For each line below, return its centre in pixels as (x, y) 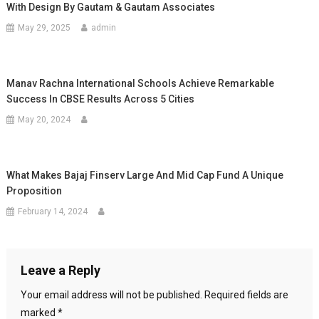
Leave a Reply (60, 270)
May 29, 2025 (45, 28)
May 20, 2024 (45, 120)
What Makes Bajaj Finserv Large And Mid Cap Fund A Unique (145, 175)
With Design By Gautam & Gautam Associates (111, 7)
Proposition (35, 191)
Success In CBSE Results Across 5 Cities (101, 99)
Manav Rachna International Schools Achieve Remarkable (141, 83)
